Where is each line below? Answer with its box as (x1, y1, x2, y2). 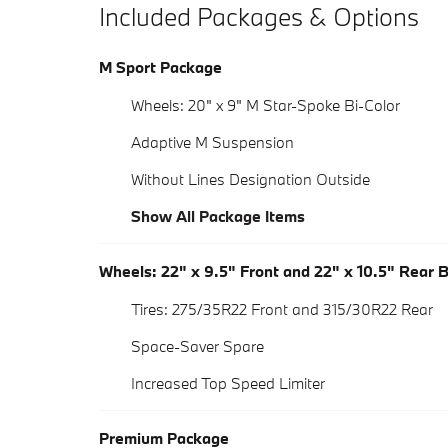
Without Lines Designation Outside (131, 169, 370, 190)
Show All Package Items (131, 206, 305, 227)
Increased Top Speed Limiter (131, 373, 325, 394)
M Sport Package (99, 57, 222, 78)
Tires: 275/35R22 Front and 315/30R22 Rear (131, 299, 433, 320)
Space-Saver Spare (131, 336, 264, 357)
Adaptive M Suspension (131, 132, 294, 153)
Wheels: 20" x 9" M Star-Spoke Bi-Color (131, 95, 400, 116)
